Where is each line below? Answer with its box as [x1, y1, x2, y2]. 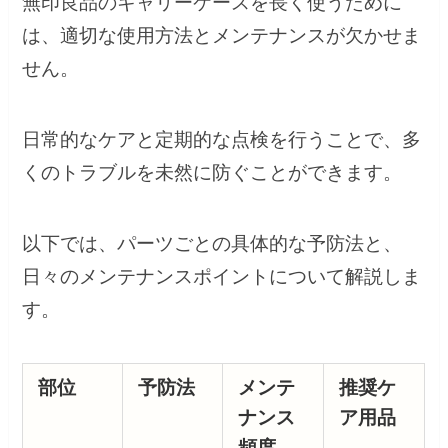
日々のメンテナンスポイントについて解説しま [22, 265, 422, 287]
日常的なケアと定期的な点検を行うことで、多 [22, 128, 422, 150]
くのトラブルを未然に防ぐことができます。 [22, 161, 403, 183]
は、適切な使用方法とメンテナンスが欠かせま [22, 25, 422, 47]
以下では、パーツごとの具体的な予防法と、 [22, 232, 403, 254]
